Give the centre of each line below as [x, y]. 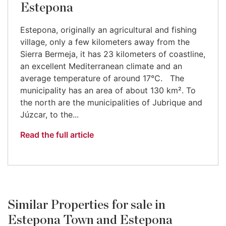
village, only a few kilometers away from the [105, 42]
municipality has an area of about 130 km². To [108, 90]
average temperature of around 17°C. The [102, 78]
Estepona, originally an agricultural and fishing [108, 30]
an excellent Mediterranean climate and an [101, 66]
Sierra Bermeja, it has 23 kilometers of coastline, [113, 54]
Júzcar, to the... [49, 114]
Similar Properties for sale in [87, 205]
